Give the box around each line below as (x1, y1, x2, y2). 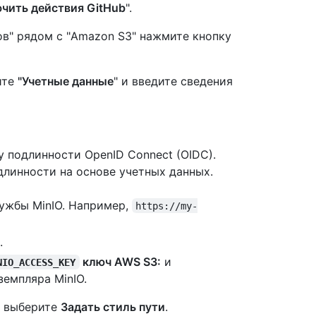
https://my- (135, 200, 198, 212)
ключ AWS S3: (79, 254, 161, 269)
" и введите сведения (114, 73, 233, 88)
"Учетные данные (18, 73, 114, 88)
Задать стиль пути (61, 299, 165, 314)
